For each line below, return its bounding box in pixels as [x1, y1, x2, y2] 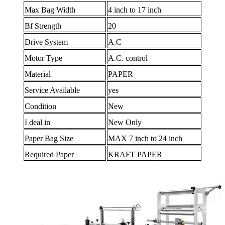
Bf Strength [25, 22, 62, 31]
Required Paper [25, 150, 74, 159]
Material [25, 70, 51, 79]
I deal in [25, 118, 51, 127]
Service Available [25, 86, 80, 95]
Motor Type [25, 54, 63, 63]
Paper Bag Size [25, 134, 74, 143]
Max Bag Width [25, 6, 76, 15]
